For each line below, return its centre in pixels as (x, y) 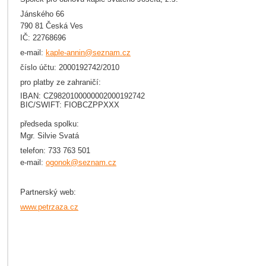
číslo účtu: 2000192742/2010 (70, 67)
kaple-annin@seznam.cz (88, 53)
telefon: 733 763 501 (55, 151)
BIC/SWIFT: (41, 105)
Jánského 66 (42, 14)
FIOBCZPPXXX (91, 105)
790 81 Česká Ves (52, 26)
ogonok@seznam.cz (81, 162)
